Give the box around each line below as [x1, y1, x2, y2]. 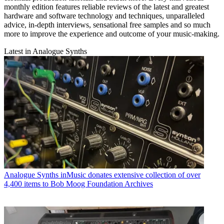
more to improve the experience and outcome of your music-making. [4, 29, 219, 38]
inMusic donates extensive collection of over [60, 170, 200, 179]
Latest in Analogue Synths [4, 47, 87, 56]
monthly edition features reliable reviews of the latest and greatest [4, 2, 209, 11]
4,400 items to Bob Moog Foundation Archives [4, 179, 153, 188]
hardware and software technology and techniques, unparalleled [4, 11, 204, 20]
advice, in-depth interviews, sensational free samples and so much [4, 20, 210, 29]
